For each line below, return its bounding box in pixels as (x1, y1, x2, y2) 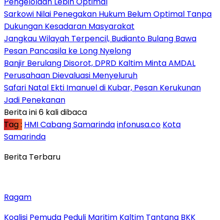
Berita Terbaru (4, 151, 60, 163)
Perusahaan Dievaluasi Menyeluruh (4, 69, 137, 81)
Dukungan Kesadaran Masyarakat (4, 20, 135, 32)
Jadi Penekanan (4, 94, 65, 106)
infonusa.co (117, 118, 161, 130)
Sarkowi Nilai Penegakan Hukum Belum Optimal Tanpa (4, 8, 212, 20)
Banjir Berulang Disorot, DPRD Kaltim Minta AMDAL (4, 57, 195, 69)
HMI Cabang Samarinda (24, 118, 115, 130)
